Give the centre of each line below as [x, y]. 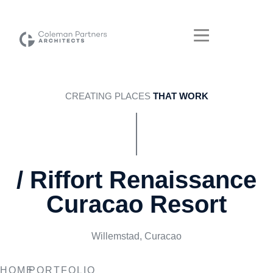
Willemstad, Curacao [136, 236]
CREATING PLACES [109, 96]
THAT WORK [180, 96]
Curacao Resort [136, 204]
